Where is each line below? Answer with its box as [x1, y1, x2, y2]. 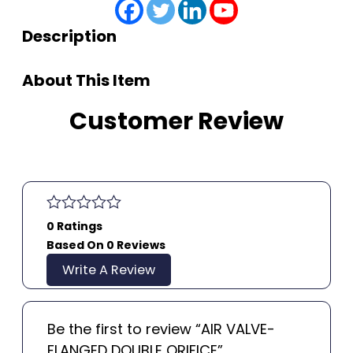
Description [22, 24, 117, 47]
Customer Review [69, 104, 284, 138]
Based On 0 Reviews [46, 236, 165, 253]
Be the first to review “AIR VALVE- [47, 318, 275, 339]
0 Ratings [46, 217, 102, 234]
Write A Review [62, 260, 155, 279]
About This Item [22, 69, 150, 91]
